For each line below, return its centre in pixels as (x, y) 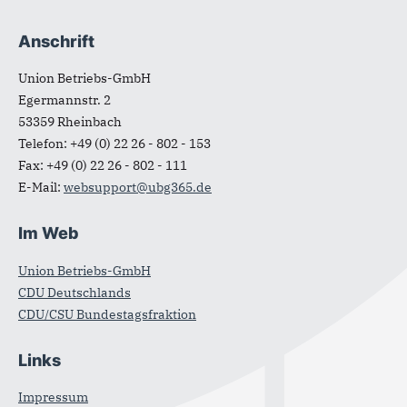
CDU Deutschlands (74, 292)
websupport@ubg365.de (138, 188)
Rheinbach (89, 122)
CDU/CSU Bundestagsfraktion (107, 314)
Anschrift (56, 41)
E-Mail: (41, 188)
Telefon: (44, 144)
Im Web (49, 233)
